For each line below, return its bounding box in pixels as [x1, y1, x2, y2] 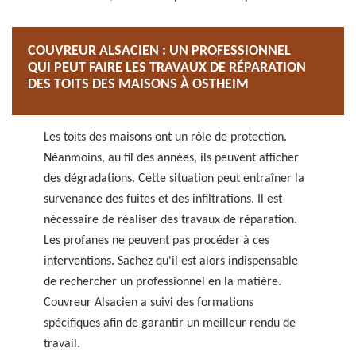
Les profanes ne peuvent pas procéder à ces [44, 234, 269, 247]
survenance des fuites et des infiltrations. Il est [44, 193, 282, 206]
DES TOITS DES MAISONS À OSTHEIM [28, 77, 249, 92]
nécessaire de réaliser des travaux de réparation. [44, 214, 297, 226]
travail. [44, 338, 80, 350]
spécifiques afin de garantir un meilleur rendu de [44, 317, 296, 330]
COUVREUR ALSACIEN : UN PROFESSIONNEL [28, 44, 291, 59]
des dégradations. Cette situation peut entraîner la [44, 172, 304, 185]
